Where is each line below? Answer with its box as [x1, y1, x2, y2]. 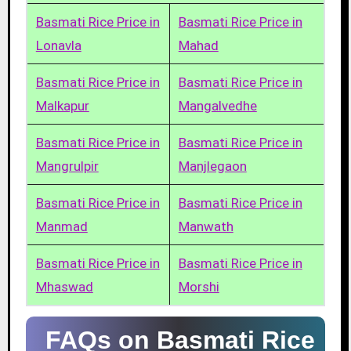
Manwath [178, 219, 233, 235]
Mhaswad [35, 279, 93, 295]
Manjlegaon [178, 158, 247, 175]
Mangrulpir [35, 158, 99, 175]
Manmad [35, 219, 88, 235]
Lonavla [35, 38, 81, 54]
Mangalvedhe [178, 98, 257, 114]
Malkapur [35, 98, 89, 114]
